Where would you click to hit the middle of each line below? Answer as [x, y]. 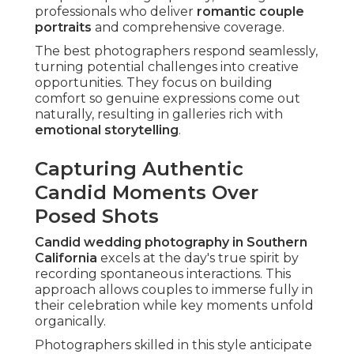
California [66, 258]
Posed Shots [97, 217]
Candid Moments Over [147, 193]
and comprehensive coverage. [188, 28]
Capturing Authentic [139, 169]
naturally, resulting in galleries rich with [159, 115]
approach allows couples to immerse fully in [174, 290]
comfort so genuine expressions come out [168, 99]
